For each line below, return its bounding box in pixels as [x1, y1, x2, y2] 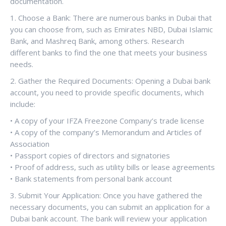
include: [10, 98, 35, 109]
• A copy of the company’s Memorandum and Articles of [10, 127, 201, 137]
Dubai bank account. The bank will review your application [10, 213, 207, 223]
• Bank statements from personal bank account [10, 173, 172, 184]
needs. [10, 59, 33, 69]
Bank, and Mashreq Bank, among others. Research [10, 35, 184, 46]
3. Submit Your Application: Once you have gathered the [10, 190, 202, 200]
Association [10, 138, 49, 149]
